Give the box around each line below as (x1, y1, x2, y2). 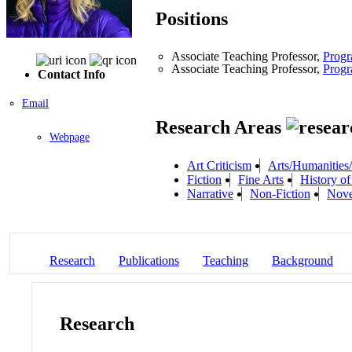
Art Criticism (187, 158, 251, 172)
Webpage (49, 130, 90, 143)
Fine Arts (238, 172, 284, 186)
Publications (119, 253, 179, 267)
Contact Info (38, 67, 105, 81)
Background (272, 253, 333, 267)
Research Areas (156, 117, 286, 138)
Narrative (187, 186, 233, 200)
